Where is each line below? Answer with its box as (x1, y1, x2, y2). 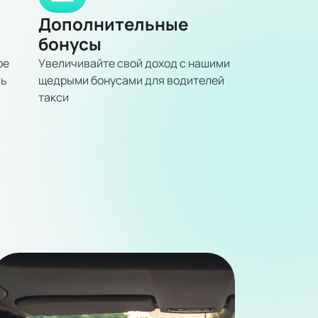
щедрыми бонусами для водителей (38, 72, 224, 87)
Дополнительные (38, 10, 188, 35)
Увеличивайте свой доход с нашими (38, 55, 230, 70)
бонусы (38, 30, 102, 55)
